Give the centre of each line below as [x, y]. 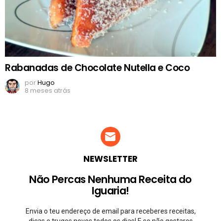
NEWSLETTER [110, 159]
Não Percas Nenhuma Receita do [110, 179]
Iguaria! [110, 190]
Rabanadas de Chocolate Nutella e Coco [97, 68]
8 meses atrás [48, 90]
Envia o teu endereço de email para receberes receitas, [110, 211]
